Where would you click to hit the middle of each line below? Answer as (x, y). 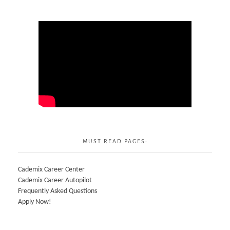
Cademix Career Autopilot (55, 180)
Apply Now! (35, 202)
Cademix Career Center (51, 169)
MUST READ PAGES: (115, 141)
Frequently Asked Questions (57, 191)
